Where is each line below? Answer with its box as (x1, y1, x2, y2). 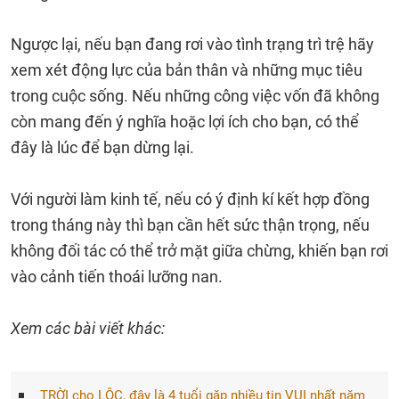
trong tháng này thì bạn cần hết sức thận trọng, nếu (11, 216, 370, 234)
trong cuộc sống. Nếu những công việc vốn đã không (11, 86, 379, 105)
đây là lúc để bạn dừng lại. (11, 138, 194, 157)
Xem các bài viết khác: (11, 319, 165, 338)
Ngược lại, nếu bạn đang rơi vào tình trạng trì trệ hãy (11, 35, 374, 53)
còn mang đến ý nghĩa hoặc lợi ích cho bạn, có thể (11, 112, 359, 131)
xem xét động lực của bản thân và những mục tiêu (11, 61, 362, 79)
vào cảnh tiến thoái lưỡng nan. (11, 267, 223, 286)
